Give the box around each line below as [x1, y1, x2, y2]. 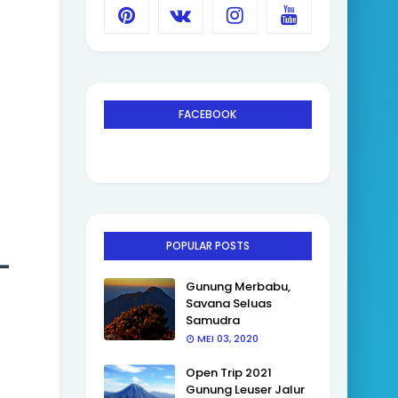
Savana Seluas [185, 295, 272, 312]
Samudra [185, 312, 240, 329]
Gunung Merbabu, [185, 278, 291, 295]
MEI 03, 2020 [196, 331, 259, 346]
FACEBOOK [179, 107, 237, 122]
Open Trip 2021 [185, 364, 272, 381]
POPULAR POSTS [165, 238, 250, 253]
